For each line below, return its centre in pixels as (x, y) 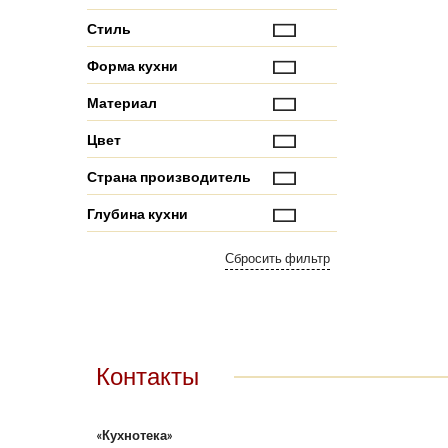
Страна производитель (169, 176)
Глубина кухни (137, 213)
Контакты (147, 375)
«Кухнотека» (134, 435)
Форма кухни (132, 65)
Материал (122, 102)
